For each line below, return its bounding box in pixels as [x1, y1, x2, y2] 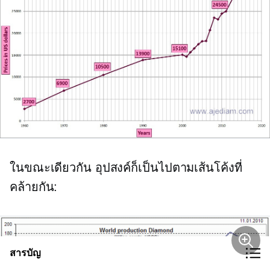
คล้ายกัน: [10, 180, 58, 193]
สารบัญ [10, 247, 41, 259]
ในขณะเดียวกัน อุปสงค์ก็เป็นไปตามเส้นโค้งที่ [10, 160, 242, 174]
